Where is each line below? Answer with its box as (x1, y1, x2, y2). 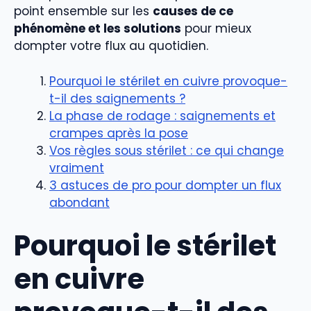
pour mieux (181, 20, 251, 37)
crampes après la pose (49, 124, 188, 142)
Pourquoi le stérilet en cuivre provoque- (49, 72, 287, 90)
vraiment (49, 159, 104, 176)
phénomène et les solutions (14, 20, 181, 37)
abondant (49, 194, 110, 211)
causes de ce (153, 3, 233, 20)
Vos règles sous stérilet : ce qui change (49, 142, 284, 159)
